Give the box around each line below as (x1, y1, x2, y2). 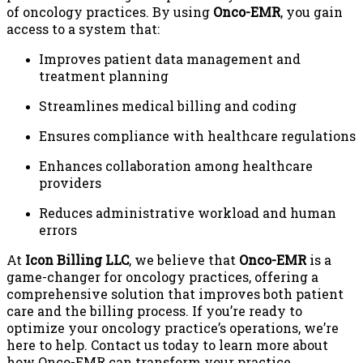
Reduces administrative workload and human (39, 203, 336, 221)
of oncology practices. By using (6, 2, 213, 20)
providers (39, 173, 101, 191)
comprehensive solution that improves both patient (6, 284, 344, 302)
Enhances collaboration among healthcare (39, 156, 313, 174)
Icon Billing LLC (25, 250, 129, 268)
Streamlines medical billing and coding (39, 96, 297, 114)
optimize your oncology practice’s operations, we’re (6, 318, 339, 336)
